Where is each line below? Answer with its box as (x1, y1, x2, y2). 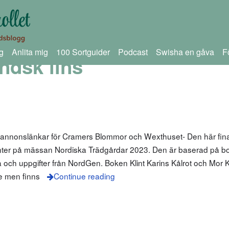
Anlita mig (11, 46, 48, 58)
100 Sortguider (56, 46, 110, 58)
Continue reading (53, 170, 115, 182)
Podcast (118, 46, 148, 58)
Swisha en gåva (155, 46, 214, 58)
